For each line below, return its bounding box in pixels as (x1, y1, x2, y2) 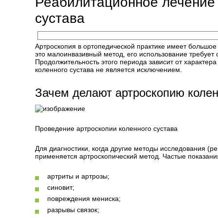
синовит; (47, 183, 74, 191)
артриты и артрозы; (47, 172, 109, 180)
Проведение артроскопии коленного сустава (35, 125, 178, 132)
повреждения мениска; (47, 195, 121, 202)
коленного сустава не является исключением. (35, 66, 182, 73)
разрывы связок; (47, 206, 99, 214)
